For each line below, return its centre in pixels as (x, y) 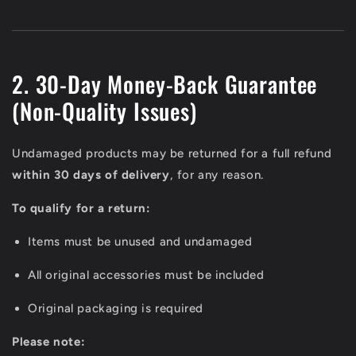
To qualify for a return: (81, 209)
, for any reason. (217, 175)
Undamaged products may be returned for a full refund (172, 154)
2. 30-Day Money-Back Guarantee (165, 84)
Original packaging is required (116, 309)
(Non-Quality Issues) (104, 111)
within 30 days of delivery (91, 175)
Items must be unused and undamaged (140, 242)
